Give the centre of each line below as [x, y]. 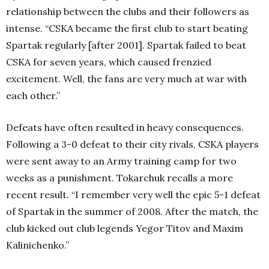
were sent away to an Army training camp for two [121, 161]
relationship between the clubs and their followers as [128, 11]
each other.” [33, 95]
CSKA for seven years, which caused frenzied [109, 62]
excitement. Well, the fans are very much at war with [126, 79]
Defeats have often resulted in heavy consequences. [125, 127]
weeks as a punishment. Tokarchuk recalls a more [119, 178]
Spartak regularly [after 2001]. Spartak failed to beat [126, 45]
